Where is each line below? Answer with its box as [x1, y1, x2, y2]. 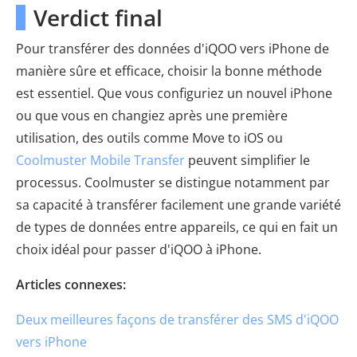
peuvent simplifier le [185, 151, 310, 169]
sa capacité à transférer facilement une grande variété [16, 195, 341, 214]
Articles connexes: [16, 275, 126, 293]
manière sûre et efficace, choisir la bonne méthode [16, 61, 322, 80]
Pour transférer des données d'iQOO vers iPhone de [16, 39, 329, 57]
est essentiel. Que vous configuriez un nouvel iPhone [16, 84, 332, 102]
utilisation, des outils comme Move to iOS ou [16, 128, 283, 147]
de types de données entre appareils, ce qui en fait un [16, 218, 338, 236]
